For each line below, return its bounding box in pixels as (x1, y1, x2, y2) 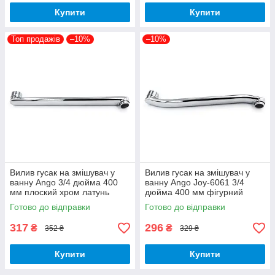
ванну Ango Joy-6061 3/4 (145, 177, 244, 188)
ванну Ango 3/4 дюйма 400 (10, 177, 118, 188)
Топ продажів (11, 34, 60, 44)
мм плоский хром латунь (10, 187, 109, 198)
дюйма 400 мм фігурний (145, 187, 243, 198)
